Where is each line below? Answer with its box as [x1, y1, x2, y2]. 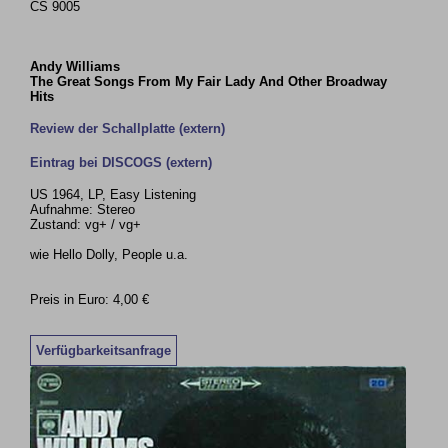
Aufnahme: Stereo [30, 202, 136, 217]
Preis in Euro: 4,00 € [30, 292, 150, 307]
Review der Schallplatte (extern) [30, 121, 226, 136]
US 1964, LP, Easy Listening [30, 187, 197, 202]
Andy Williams [30, 59, 121, 74]
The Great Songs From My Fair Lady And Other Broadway [30, 74, 388, 89]
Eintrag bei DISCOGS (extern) [30, 155, 213, 170]
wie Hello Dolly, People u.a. [30, 247, 189, 262]
